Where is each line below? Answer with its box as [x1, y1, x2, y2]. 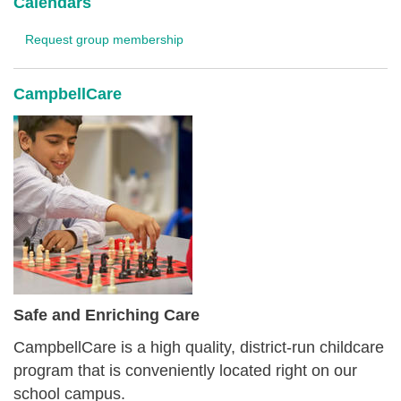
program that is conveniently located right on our [13, 362, 357, 380]
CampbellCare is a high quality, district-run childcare [13, 338, 384, 356]
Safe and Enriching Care [13, 306, 204, 324]
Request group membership [25, 32, 183, 47]
